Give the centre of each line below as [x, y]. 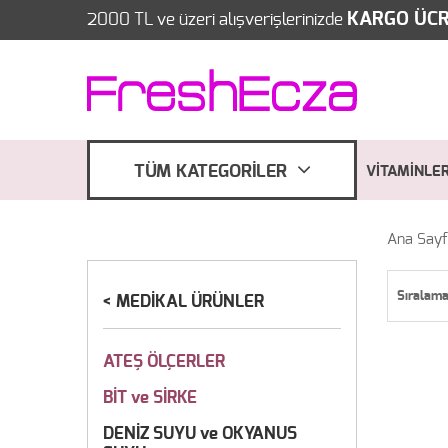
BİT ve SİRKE [150, 397]
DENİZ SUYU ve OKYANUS [200, 433]
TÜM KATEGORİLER [210, 172]
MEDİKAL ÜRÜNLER [190, 301]
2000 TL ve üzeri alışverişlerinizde [217, 19]
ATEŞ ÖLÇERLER [164, 361]
